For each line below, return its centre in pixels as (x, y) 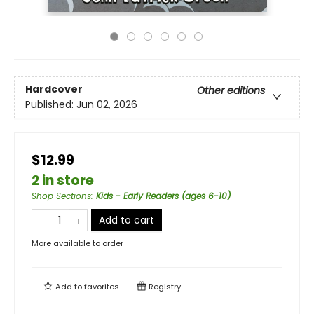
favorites (102, 287)
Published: (51, 105)
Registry (164, 287)
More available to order (77, 243)
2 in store (63, 180)
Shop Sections (61, 196)
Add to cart (127, 220)
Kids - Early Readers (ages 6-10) (163, 196)
